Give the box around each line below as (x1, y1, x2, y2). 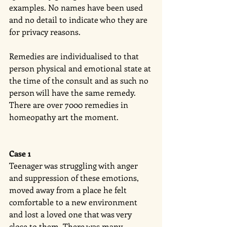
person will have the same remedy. (9, 87, 138, 98)
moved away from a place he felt (9, 184, 129, 195)
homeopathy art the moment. (9, 111, 121, 122)
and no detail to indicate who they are (9, 14, 149, 25)
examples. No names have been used (9, 2, 145, 13)
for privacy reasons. (9, 26, 83, 37)
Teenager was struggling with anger (9, 160, 140, 171)
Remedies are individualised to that (9, 50, 141, 61)
